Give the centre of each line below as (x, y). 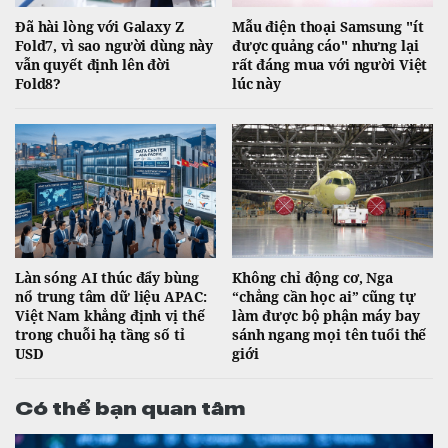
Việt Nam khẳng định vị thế (110, 315)
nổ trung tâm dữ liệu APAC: (111, 296)
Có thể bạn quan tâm (130, 405)
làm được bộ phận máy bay (326, 315)
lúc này (257, 83)
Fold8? (38, 83)
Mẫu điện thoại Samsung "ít (328, 26)
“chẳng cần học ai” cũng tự (324, 296)
